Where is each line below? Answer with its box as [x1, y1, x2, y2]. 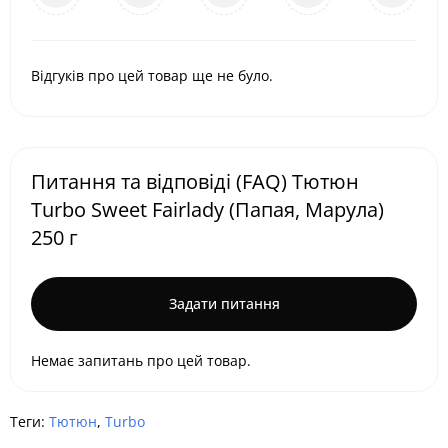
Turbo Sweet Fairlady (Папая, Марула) [31, 195, 384, 223]
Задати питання [168, 293, 280, 313]
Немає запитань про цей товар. [31, 350, 251, 370]
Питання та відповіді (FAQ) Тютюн [31, 167, 359, 195]
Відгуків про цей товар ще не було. [31, 65, 273, 85]
